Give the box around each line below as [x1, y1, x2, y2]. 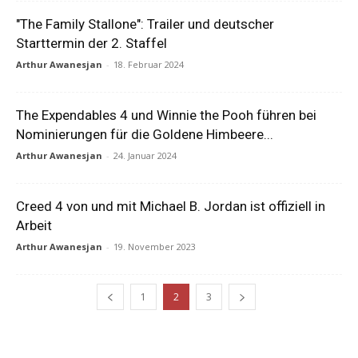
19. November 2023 [113, 241, 196, 253]
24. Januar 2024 [113, 149, 177, 161]
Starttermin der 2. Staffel [16, 35, 167, 51]
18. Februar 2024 [113, 58, 184, 70]
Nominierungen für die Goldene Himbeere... [16, 126, 273, 142]
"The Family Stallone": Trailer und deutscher [16, 16, 274, 32]
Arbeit [16, 217, 52, 233]
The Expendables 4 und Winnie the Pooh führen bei [16, 107, 316, 123]
